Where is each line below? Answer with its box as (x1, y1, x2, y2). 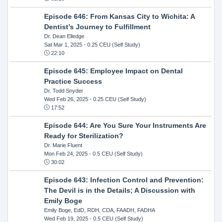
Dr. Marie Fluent (44, 142, 82, 148)
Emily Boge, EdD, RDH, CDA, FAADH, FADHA (44, 207, 155, 213)
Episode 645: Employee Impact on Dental (44, 66, 183, 75)
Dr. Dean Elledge (44, 33, 84, 39)
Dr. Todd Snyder (44, 87, 83, 94)
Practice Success (44, 77, 102, 85)
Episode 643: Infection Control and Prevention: (44, 175, 204, 184)
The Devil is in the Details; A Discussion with (44, 186, 195, 194)
